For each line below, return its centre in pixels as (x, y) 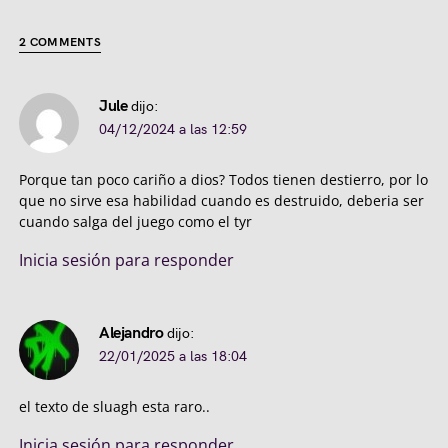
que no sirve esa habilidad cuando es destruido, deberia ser (221, 201)
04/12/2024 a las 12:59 (173, 130)
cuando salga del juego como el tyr (135, 222)
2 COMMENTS (60, 43)
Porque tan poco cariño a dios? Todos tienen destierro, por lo (223, 180)
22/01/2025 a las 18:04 (173, 357)
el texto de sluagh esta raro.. (114, 407)
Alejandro (131, 334)
